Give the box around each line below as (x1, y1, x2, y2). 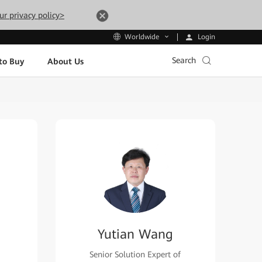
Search (172, 56, 196, 65)
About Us (47, 56, 84, 66)
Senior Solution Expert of (89, 250, 181, 259)
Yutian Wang (97, 227, 173, 242)
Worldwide (125, 33, 159, 42)
